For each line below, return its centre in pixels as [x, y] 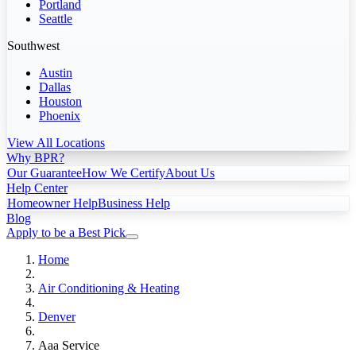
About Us [190, 172]
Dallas [55, 87]
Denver [57, 316]
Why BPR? [35, 157]
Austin [56, 72]
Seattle [56, 18]
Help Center [37, 188]
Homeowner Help [52, 203]
